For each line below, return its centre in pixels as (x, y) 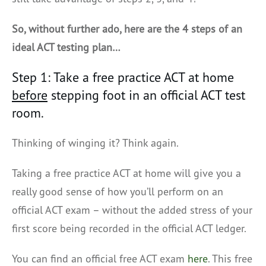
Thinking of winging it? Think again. (95, 142)
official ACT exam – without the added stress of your (132, 210)
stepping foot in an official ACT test (146, 95)
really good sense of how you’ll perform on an (118, 191)
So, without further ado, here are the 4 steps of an (127, 28)
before (30, 95)
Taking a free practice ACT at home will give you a (126, 173)
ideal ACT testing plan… (66, 47)
